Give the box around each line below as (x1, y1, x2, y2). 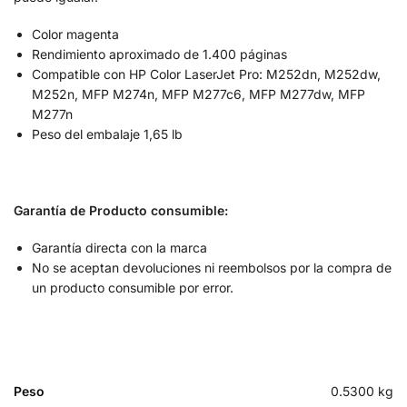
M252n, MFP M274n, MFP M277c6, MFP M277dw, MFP (32, 86, 365, 103)
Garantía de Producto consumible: (14, 202, 228, 218)
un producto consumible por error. (32, 280, 237, 296)
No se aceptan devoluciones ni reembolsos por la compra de (32, 260, 392, 276)
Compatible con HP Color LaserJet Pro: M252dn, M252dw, (32, 66, 381, 83)
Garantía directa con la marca (32, 240, 207, 256)
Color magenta (32, 26, 119, 43)
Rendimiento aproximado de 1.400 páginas (32, 46, 287, 63)
